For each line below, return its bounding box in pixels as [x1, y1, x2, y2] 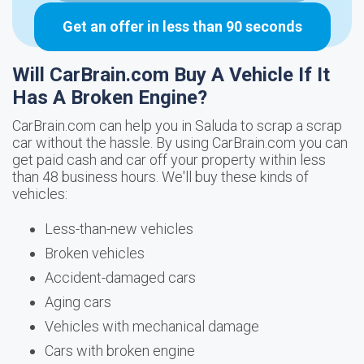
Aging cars [45, 293, 111, 310]
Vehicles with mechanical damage [45, 318, 259, 335]
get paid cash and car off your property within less [12, 151, 326, 168]
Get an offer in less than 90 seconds [62, 18, 302, 35]
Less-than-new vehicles [45, 220, 193, 237]
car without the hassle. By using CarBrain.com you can [12, 134, 348, 151]
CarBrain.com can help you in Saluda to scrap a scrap [12, 117, 342, 134]
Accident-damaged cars [45, 269, 196, 286]
